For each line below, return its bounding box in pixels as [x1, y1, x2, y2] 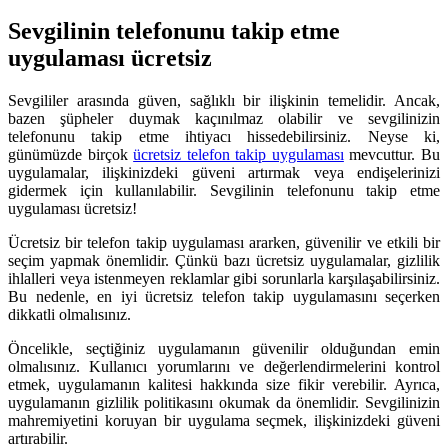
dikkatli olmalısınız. [8, 305, 131, 323]
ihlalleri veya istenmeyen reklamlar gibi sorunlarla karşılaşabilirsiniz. [8, 269, 440, 287]
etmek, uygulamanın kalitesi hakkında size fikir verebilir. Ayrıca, [8, 375, 440, 393]
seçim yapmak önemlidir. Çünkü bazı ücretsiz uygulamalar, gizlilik [8, 251, 440, 269]
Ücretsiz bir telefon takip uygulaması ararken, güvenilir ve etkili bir [8, 233, 440, 251]
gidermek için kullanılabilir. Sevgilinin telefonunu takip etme [8, 181, 440, 199]
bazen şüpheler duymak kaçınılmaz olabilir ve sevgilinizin [8, 109, 440, 127]
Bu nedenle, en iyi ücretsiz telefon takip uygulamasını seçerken [8, 287, 440, 305]
